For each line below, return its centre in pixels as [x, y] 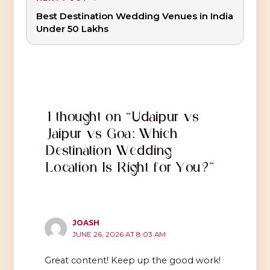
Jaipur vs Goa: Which [112, 134]
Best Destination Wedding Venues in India [134, 16]
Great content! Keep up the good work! [133, 260]
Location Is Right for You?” [130, 168]
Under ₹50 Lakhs [72, 28]
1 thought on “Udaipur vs [123, 117]
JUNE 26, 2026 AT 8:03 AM [119, 234]
